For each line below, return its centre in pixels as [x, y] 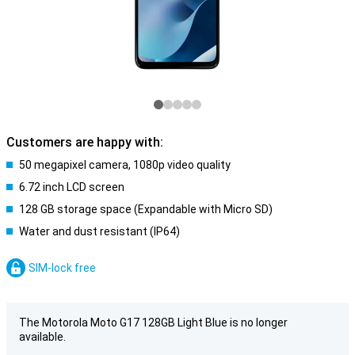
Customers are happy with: [85, 142]
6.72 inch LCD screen [72, 187]
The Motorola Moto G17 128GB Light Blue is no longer [153, 323]
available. [42, 337]
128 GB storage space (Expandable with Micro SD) [146, 209]
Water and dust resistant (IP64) [99, 231]
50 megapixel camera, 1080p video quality [125, 165]
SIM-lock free [62, 268]
